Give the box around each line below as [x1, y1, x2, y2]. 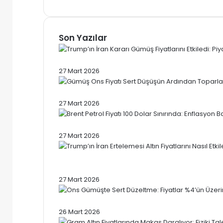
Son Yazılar [59, 31, 107, 44]
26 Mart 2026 [59, 207, 100, 217]
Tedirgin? [59, 162, 100, 174]
